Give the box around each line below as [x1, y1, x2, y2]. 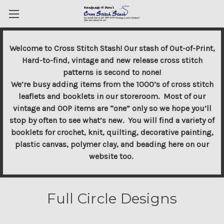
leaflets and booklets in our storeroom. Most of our [18, 91, 205, 101]
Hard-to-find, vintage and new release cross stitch [21, 55, 202, 65]
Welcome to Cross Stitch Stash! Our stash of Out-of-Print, [9, 43, 215, 53]
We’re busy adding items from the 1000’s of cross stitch [10, 79, 213, 89]
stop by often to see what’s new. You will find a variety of [9, 115, 214, 125]
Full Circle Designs [46, 190, 177, 207]
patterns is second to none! [63, 67, 161, 77]
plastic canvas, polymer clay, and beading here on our [15, 139, 209, 149]
